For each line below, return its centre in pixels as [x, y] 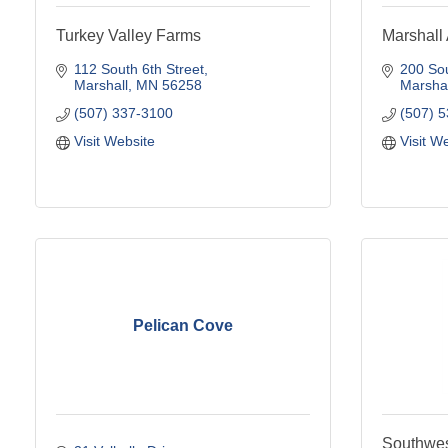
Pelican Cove [183, 326]
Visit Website [114, 140]
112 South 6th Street [138, 68]
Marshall [100, 84]
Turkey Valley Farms [128, 35]
